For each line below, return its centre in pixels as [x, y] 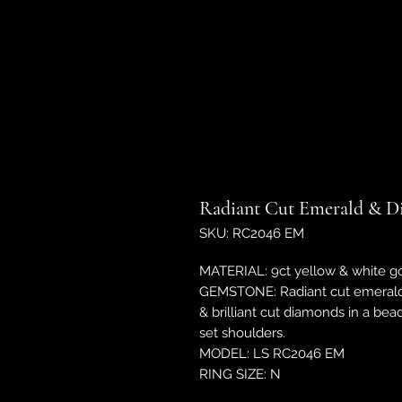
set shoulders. [242, 333]
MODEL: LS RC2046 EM [272, 354]
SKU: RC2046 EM [252, 233]
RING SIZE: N [240, 374]
